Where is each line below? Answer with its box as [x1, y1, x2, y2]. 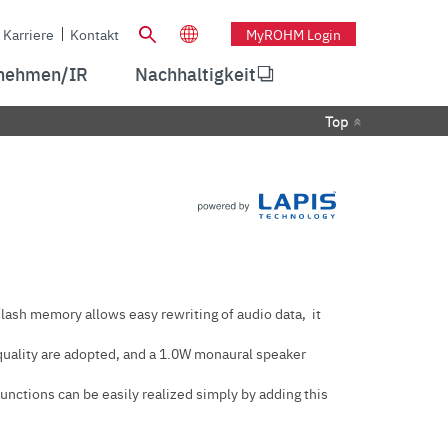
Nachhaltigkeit [135, 61, 257, 86]
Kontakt [70, 23, 119, 44]
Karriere [3, 23, 54, 44]
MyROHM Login [246, 23, 341, 44]
